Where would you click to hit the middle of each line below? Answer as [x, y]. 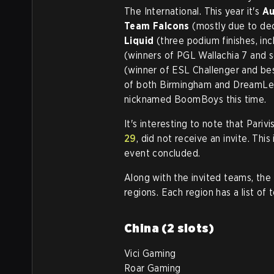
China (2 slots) [169, 228]
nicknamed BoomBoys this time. [197, 99]
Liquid [140, 41]
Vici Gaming [150, 254]
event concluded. [164, 153]
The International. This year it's [192, 11]
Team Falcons [158, 26]
